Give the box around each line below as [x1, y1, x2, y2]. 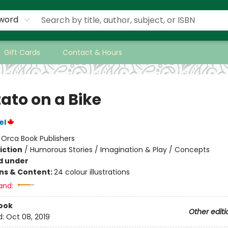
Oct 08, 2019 [6, 212, 50, 222]
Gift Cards [4, 47, 40, 58]
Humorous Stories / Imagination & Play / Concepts [30, 145, 210, 155]
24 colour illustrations [53, 167, 130, 177]
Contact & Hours [63, 47, 122, 58]
